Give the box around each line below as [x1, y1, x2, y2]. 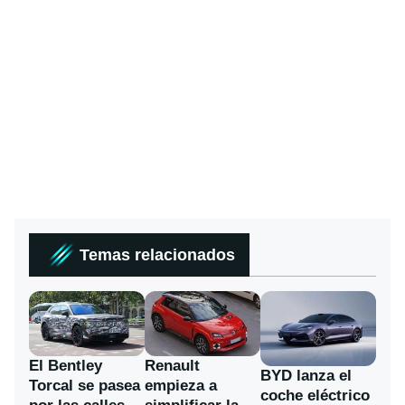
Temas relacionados [80, 245, 235, 264]
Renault [145, 356, 200, 374]
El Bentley [29, 356, 102, 374]
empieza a [145, 376, 217, 394]
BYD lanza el [260, 366, 352, 384]
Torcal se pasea [29, 376, 140, 394]
